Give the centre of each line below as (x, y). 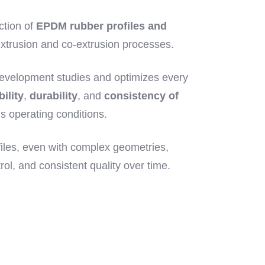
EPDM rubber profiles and (102, 26)
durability (54, 96)
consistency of (142, 96)
